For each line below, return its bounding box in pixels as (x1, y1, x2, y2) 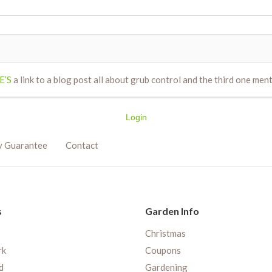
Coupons (145, 245, 181, 256)
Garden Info (145, 205, 199, 217)
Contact (66, 140, 98, 151)
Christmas (145, 228, 186, 239)
